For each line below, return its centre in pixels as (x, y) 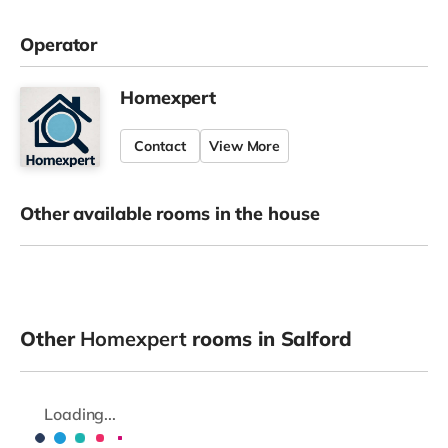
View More (245, 145)
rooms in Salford (269, 338)
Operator (59, 44)
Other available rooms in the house (170, 213)
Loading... (80, 413)
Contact (160, 145)
